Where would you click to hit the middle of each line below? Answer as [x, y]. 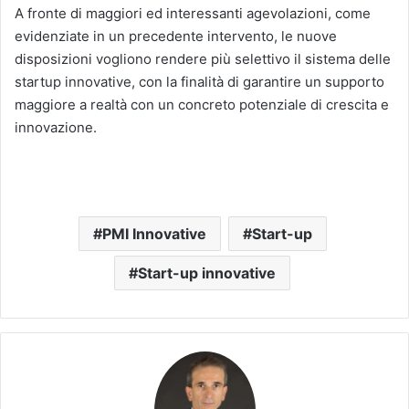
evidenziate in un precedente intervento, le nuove [176, 37]
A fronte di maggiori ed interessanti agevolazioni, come [193, 14]
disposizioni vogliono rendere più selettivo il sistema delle [203, 59]
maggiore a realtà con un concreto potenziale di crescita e [202, 105]
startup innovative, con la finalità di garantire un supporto [199, 82]
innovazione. [56, 128]
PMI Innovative [154, 234]
